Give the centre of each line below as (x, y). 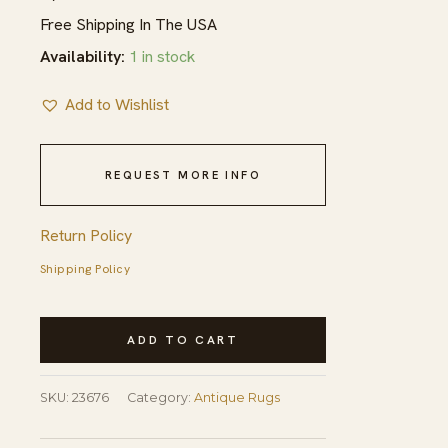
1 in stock (162, 56)
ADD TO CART (183, 339)
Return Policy (86, 235)
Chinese (67, 379)
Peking (62, 347)
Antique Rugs (237, 398)
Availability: (82, 56)
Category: (160, 398)
